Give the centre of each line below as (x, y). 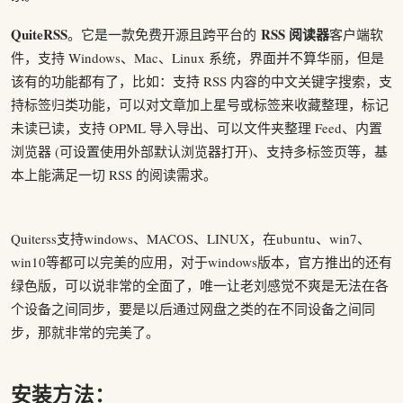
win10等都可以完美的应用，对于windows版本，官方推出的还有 (201, 262)
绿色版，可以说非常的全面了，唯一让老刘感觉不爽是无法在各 (200, 285)
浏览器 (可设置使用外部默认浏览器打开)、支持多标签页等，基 (199, 151)
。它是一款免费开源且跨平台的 (164, 34)
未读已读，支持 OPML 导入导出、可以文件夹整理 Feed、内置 (197, 128)
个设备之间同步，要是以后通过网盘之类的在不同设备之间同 (193, 309)
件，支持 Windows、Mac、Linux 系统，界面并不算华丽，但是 (197, 58)
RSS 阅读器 (295, 34)
